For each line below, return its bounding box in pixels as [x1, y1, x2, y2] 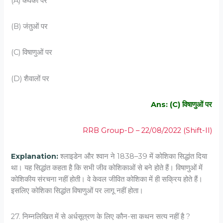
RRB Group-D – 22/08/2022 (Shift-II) [82, 125, 212, 135]
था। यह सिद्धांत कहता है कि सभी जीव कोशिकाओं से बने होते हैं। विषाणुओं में [11, 163, 203, 173]
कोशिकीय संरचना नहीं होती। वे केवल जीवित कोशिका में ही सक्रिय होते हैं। [11, 175, 203, 184]
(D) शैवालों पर [11, 74, 50, 83]
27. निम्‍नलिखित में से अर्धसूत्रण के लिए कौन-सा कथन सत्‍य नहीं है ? [11, 212, 191, 222]
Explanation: [11, 152, 59, 161]
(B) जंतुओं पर [11, 22, 48, 31]
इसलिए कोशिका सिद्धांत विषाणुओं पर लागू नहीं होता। [11, 186, 144, 196]
